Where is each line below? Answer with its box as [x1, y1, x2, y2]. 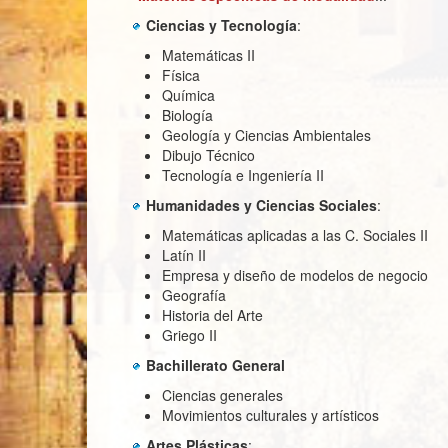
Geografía [162, 285, 370, 305]
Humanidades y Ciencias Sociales [146, 195, 377, 215]
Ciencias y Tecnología [146, 15, 297, 35]
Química [162, 85, 215, 105]
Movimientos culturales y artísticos [162, 405, 379, 425]
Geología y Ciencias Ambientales [162, 125, 427, 145]
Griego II [162, 325, 225, 345]
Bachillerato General [146, 355, 285, 375]
